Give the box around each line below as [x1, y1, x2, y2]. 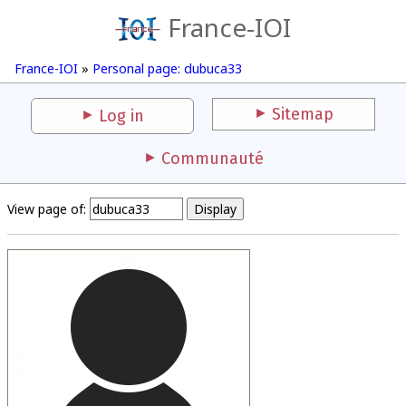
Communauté [160, 149, 264, 169]
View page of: [7, 200, 86, 217]
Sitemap [272, 104, 333, 124]
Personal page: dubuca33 [92, 60, 242, 77]
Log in [99, 106, 144, 126]
